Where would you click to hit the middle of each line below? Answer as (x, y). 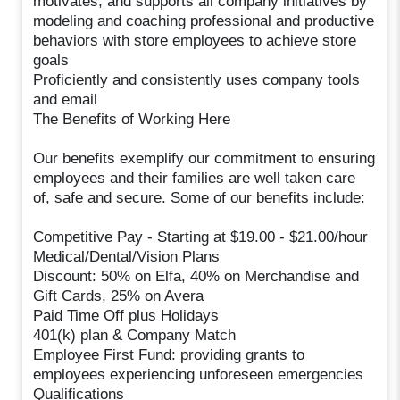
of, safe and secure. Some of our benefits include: (200, 197)
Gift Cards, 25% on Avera (119, 296)
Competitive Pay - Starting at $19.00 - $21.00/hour (201, 237)
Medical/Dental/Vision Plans (127, 256)
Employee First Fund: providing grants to (169, 354)
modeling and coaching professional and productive (204, 21)
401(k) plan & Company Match (135, 335)
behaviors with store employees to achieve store (195, 40)
